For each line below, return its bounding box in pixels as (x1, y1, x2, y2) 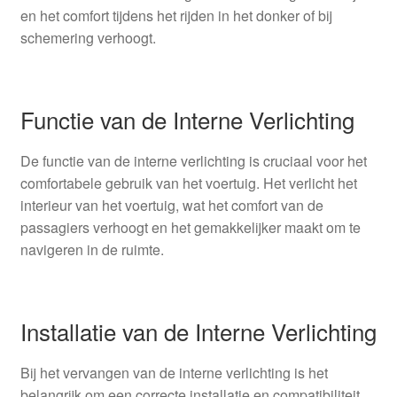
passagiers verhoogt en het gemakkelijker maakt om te (19, 217, 361, 238)
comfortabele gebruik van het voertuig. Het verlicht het (19, 173, 357, 194)
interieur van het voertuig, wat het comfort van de (19, 195, 323, 216)
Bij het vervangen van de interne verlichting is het (19, 362, 328, 384)
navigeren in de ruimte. (19, 239, 164, 261)
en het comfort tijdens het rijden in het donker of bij (19, 4, 332, 26)
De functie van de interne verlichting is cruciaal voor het (19, 151, 367, 172)
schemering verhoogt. (19, 27, 156, 48)
